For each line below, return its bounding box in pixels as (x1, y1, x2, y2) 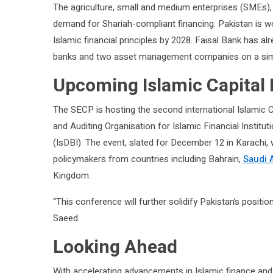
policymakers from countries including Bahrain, (53, 152, 243, 166)
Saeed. (53, 211, 80, 225)
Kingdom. (53, 169, 91, 183)
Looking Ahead (53, 234, 177, 261)
